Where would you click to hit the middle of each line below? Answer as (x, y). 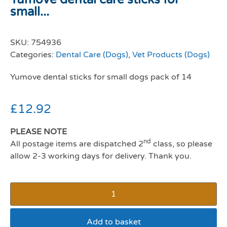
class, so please (182, 144)
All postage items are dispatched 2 (77, 144)
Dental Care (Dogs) (92, 54)
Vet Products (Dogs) (171, 54)
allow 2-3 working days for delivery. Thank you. (101, 156)
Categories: (33, 54)
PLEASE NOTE (39, 131)
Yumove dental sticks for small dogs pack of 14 (101, 77)
